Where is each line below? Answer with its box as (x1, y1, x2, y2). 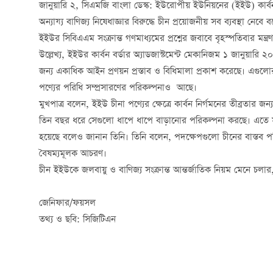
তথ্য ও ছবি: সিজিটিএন (39, 212, 116, 227)
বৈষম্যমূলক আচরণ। (39, 146, 107, 161)
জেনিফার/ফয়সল (39, 196, 96, 211)
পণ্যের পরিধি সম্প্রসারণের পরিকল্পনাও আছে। (39, 80, 197, 96)
